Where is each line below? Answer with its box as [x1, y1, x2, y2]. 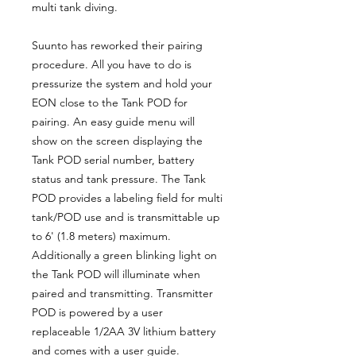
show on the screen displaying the [32, 133, 203, 148]
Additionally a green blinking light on [32, 247, 217, 262]
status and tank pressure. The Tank [32, 171, 206, 186]
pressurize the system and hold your [32, 75, 212, 91]
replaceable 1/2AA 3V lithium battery [32, 323, 215, 339]
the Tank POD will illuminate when [32, 266, 200, 281]
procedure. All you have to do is [32, 56, 192, 72]
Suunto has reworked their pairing [32, 37, 203, 52]
